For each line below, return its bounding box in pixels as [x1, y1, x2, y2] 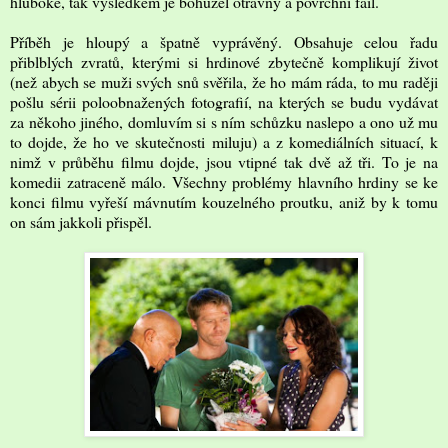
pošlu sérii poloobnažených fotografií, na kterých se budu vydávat [10, 90, 438, 112]
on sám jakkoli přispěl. [10, 210, 152, 232]
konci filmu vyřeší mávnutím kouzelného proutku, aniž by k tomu [10, 190, 438, 212]
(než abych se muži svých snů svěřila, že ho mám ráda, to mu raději [10, 70, 438, 92]
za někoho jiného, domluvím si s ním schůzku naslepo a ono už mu [10, 110, 438, 132]
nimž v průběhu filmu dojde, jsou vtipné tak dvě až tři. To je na [10, 150, 438, 172]
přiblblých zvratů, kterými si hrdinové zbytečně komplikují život [10, 50, 438, 72]
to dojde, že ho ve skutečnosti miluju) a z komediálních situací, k [10, 130, 438, 152]
